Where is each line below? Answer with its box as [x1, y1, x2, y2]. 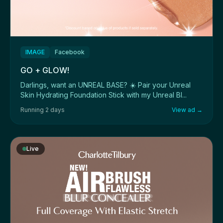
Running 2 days [20, 106, 65, 114]
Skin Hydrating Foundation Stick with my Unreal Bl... [20, 91, 187, 100]
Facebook [55, 48, 85, 56]
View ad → [172, 106, 203, 114]
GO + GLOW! [20, 65, 69, 76]
